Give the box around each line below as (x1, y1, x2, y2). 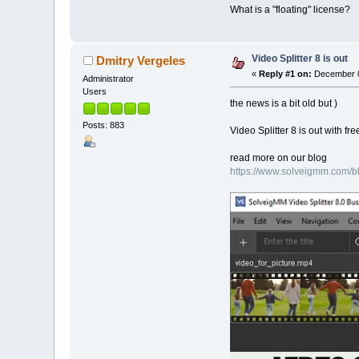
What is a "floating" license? (229, 3, 350, 15)
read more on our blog (229, 152, 327, 164)
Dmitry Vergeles (95, 54, 185, 68)
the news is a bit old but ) (229, 98, 337, 110)
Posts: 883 (83, 120, 125, 131)
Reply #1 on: (259, 69, 313, 79)
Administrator (83, 74, 135, 84)
